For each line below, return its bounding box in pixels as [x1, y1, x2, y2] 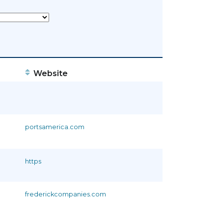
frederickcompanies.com [25, 190, 106, 198]
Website [31, 68, 68, 78]
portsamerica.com [25, 123, 84, 131]
